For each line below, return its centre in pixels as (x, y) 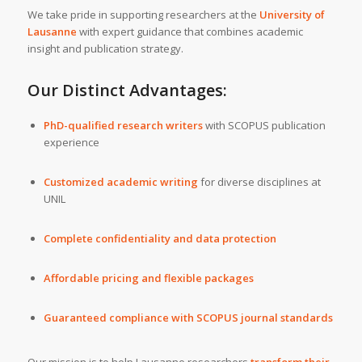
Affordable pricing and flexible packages (148, 278)
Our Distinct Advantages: (127, 90)
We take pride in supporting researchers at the (143, 14)
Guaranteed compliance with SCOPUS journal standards (188, 318)
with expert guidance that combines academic (189, 31)
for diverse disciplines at (259, 182)
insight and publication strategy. (105, 48)
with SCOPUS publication (264, 125)
